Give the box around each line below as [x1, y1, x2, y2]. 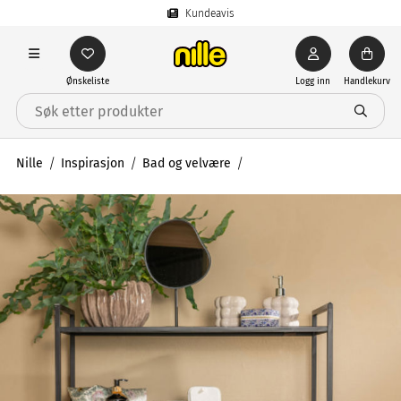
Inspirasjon [61, 156, 124, 171]
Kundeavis [184, 6, 235, 20]
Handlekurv [343, 76, 390, 87]
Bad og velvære [142, 156, 231, 171]
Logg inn [295, 76, 331, 87]
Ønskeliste [66, 76, 109, 87]
